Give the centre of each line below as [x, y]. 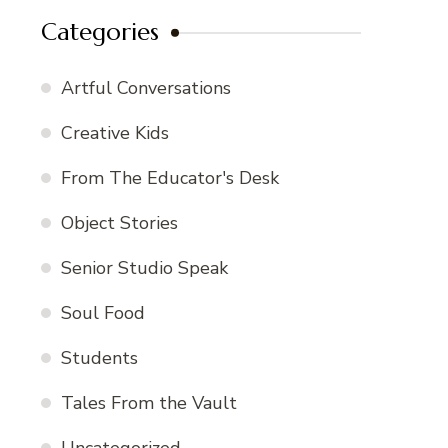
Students [99, 358]
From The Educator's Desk [170, 178]
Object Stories [119, 223]
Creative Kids [115, 133]
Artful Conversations [146, 88]
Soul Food [103, 313]
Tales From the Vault [149, 403]
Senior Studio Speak [144, 268]
